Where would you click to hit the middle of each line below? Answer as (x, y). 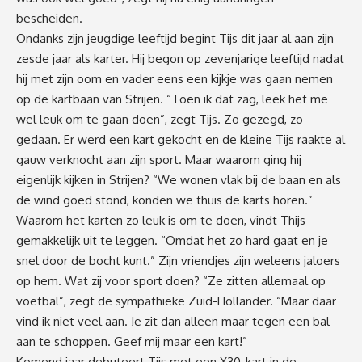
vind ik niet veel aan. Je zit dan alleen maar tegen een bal (173, 321)
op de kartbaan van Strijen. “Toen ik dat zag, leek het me (172, 99)
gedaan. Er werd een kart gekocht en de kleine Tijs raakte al (181, 139)
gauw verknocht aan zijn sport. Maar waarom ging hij (159, 159)
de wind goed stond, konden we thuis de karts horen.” (164, 200)
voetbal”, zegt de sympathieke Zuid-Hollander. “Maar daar (176, 301)
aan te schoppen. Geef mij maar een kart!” (132, 341)
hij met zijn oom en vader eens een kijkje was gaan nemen (175, 78)
